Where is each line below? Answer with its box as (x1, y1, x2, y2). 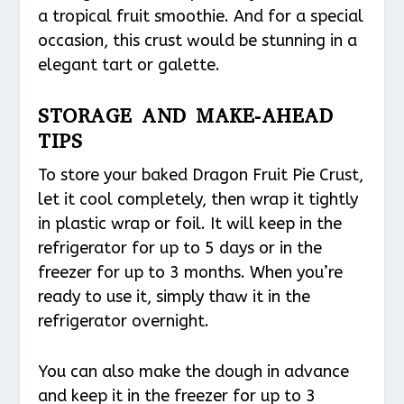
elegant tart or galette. (38, 55, 221, 76)
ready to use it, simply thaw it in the (38, 287, 311, 308)
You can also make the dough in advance (38, 361, 350, 381)
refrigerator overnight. (38, 311, 210, 332)
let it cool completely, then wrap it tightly (38, 189, 359, 210)
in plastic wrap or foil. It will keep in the (38, 214, 343, 234)
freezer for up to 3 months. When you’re (38, 262, 344, 283)
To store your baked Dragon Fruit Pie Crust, (38, 165, 364, 186)
